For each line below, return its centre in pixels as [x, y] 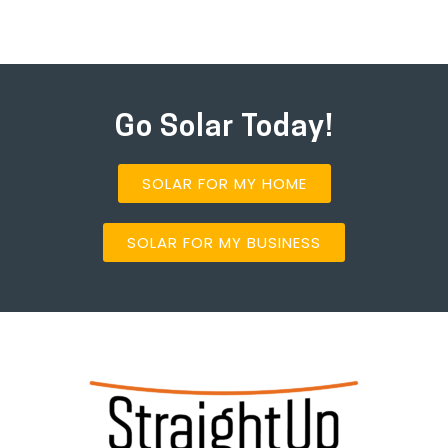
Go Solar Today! [224, 129]
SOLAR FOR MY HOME [224, 184]
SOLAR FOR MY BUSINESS [224, 243]
